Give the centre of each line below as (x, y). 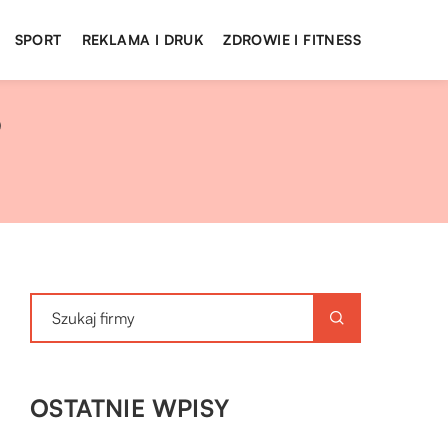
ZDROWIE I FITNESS (292, 39)
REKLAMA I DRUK (142, 39)
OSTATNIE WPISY (130, 408)
